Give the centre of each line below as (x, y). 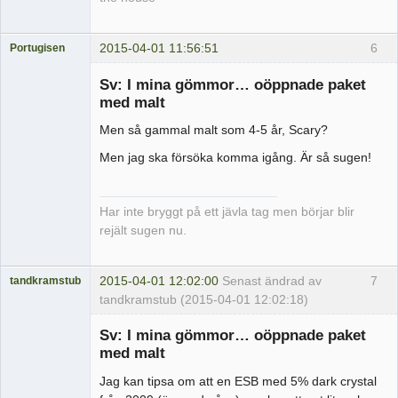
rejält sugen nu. (143, 231)
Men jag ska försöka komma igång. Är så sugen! (235, 158)
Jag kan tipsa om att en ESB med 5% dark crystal (238, 381)
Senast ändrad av (272, 281)
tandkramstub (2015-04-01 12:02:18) (204, 300)
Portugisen (37, 48)
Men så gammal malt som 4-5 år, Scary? (214, 130)
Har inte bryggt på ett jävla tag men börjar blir (227, 212)
